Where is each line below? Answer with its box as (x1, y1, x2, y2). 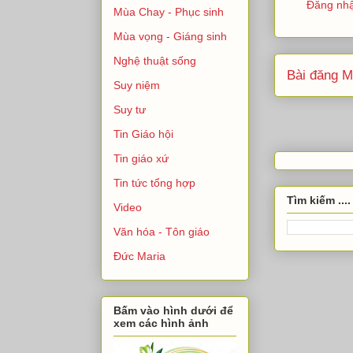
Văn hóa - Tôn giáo (113, 225, 210, 239)
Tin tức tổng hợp (113, 176, 195, 190)
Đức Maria (113, 250, 165, 263)
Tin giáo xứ (113, 152, 169, 165)
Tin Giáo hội (113, 128, 173, 141)
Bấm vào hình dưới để (113, 303, 233, 317)
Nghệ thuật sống (113, 54, 196, 68)
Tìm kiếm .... (287, 193, 351, 206)
